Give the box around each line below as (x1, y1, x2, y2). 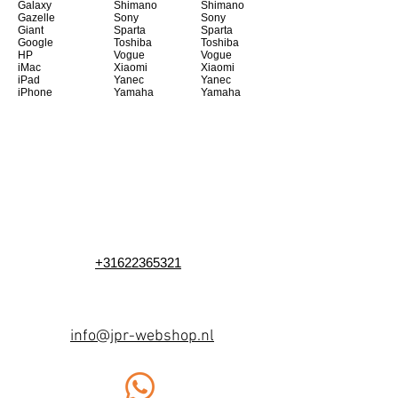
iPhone (18, 86, 52, 99)
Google (18, 36, 53, 50)
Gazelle (18, 12, 55, 25)
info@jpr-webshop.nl (70, 327, 214, 346)
